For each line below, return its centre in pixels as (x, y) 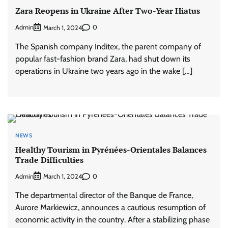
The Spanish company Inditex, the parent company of (108, 46)
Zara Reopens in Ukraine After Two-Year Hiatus (108, 11)
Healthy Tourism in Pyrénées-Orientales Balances (111, 149)
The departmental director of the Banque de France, (104, 195)
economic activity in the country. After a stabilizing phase (112, 220)
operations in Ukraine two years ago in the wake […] (104, 71)
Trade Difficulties (49, 160)
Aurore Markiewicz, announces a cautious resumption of (110, 208)
